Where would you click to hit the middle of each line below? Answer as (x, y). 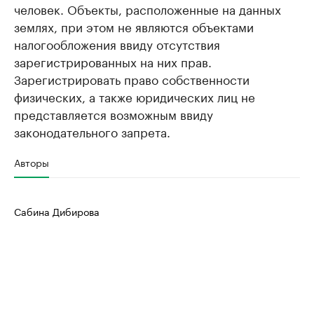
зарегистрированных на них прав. (113, 61)
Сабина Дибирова (57, 211)
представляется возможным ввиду (114, 114)
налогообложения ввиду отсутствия (117, 43)
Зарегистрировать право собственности (132, 78)
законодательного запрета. (92, 131)
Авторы (32, 162)
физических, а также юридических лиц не (135, 96)
